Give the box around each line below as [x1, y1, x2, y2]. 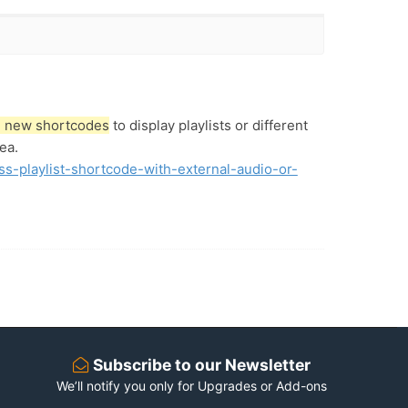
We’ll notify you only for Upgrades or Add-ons [56, 378, 327, 394]
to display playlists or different [108, 116, 308, 134]
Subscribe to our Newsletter [88, 355, 311, 375]
